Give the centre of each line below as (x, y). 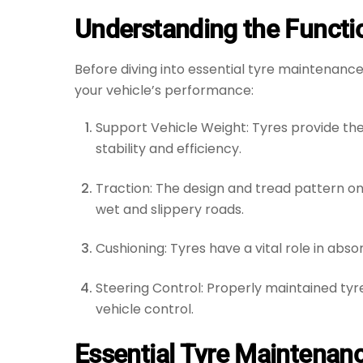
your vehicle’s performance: (164, 90)
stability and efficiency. (168, 149)
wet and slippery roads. (169, 209)
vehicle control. (144, 309)
